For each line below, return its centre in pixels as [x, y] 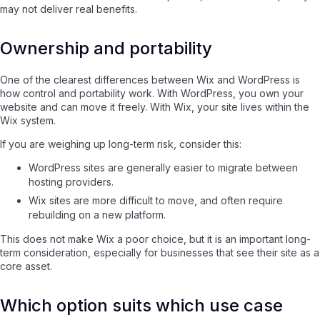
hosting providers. [71, 182]
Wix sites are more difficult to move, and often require [156, 200]
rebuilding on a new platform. [97, 214]
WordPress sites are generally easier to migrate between [163, 168]
